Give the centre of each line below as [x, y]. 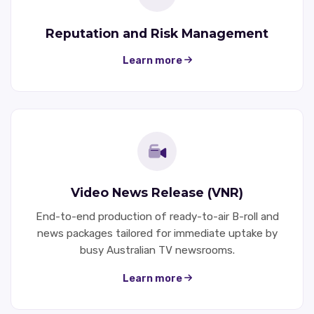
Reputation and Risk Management [157, 33]
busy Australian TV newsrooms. [157, 250]
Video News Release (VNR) [157, 192]
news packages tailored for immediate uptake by [157, 233]
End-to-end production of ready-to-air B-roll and [157, 216]
